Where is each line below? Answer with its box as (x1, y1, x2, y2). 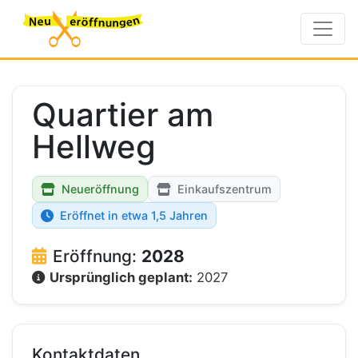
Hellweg (32, 127, 156, 166)
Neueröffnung (62, 182, 139, 196)
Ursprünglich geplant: (50, 269, 193, 285)
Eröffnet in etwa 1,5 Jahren (60, 209, 208, 222)
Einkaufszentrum (177, 182, 272, 196)
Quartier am (32, 95, 213, 134)
